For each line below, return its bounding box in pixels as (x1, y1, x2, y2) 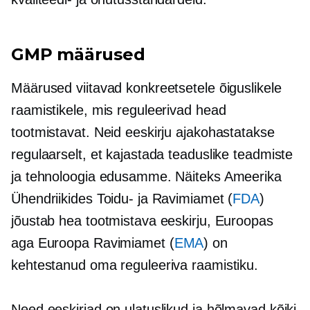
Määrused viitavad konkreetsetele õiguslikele (11, 80, 282, 95)
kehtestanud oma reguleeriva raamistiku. (11, 257, 259, 273)
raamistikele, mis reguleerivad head (11, 102, 226, 118)
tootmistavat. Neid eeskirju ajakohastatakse (11, 125, 275, 140)
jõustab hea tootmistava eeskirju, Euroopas (11, 213, 273, 228)
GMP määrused (11, 44, 145, 64)
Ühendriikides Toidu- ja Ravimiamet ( (11, 191, 233, 206)
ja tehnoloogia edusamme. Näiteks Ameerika (11, 169, 282, 184)
